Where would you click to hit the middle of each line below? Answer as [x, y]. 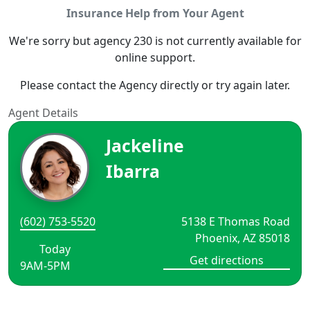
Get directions [227, 261]
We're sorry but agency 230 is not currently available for [155, 41]
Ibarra [133, 172]
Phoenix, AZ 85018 [243, 238]
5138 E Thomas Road [236, 222]
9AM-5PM [45, 266]
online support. [155, 58]
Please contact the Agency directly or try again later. [155, 85]
